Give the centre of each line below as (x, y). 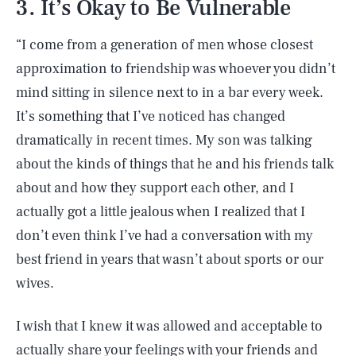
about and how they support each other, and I (155, 188)
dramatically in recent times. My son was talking (164, 140)
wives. (35, 283)
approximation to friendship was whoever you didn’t (176, 69)
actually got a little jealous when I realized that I (161, 212)
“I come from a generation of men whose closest (164, 45)
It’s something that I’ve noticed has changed (151, 116)
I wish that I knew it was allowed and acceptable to (169, 326)
